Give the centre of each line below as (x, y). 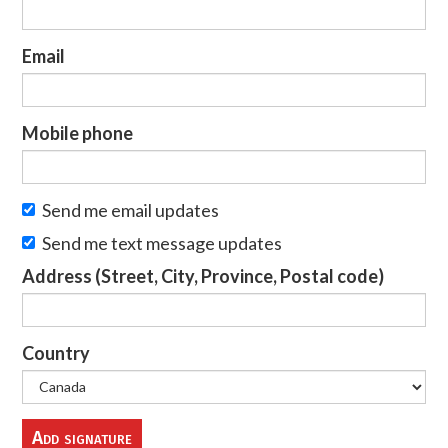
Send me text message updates (162, 242)
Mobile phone (78, 132)
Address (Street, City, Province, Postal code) (203, 275)
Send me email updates (131, 209)
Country (56, 352)
